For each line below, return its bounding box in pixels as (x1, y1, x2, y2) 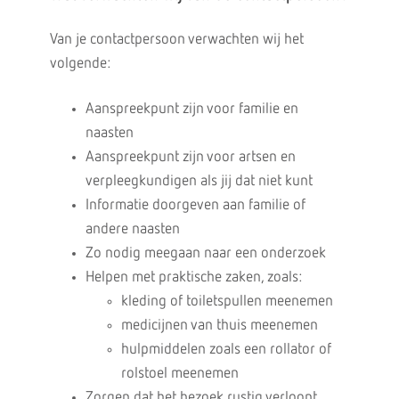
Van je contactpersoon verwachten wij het (49, 32, 304, 47)
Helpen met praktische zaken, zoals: (85, 270, 302, 285)
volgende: (49, 56, 110, 71)
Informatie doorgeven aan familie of (85, 198, 305, 213)
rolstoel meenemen (120, 366, 239, 381)
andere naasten (85, 222, 180, 237)
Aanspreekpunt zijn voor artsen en (85, 150, 296, 165)
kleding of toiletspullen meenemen (120, 294, 333, 309)
